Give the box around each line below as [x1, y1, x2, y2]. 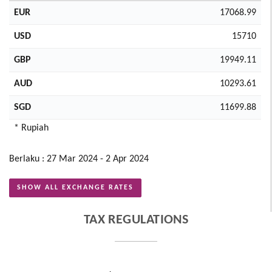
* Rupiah [14, 123, 49, 133]
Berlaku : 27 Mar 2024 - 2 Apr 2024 [9, 154, 149, 164]
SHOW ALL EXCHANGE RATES [17, 184, 134, 191]
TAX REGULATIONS [83, 213, 189, 227]
